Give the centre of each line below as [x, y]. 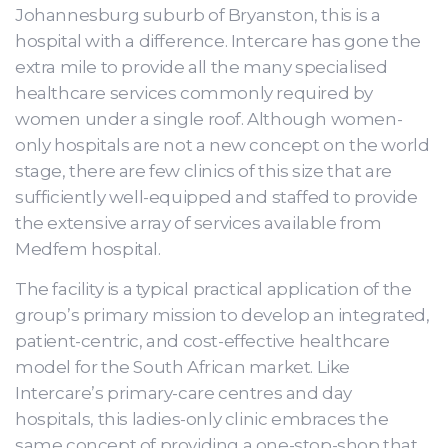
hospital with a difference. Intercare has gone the [218, 41]
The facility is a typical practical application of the [213, 289]
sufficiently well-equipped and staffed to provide [216, 197]
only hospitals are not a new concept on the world [222, 145]
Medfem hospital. [90, 249]
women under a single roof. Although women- [209, 119]
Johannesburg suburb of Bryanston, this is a [198, 15]
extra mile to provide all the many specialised [201, 67]
